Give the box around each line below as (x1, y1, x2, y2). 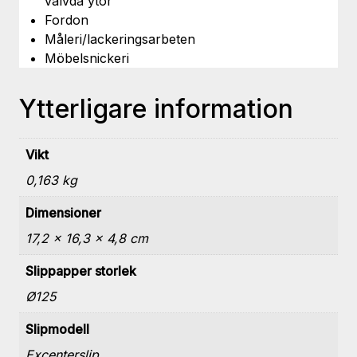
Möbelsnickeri (45, 50, 129, 67)
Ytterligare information (19, 93, 293, 125)
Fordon (45, 12, 88, 29)
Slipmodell (25, 321, 89, 338)
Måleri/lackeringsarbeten (45, 31, 195, 48)
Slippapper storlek (25, 263, 136, 280)
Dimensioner (25, 205, 101, 222)
